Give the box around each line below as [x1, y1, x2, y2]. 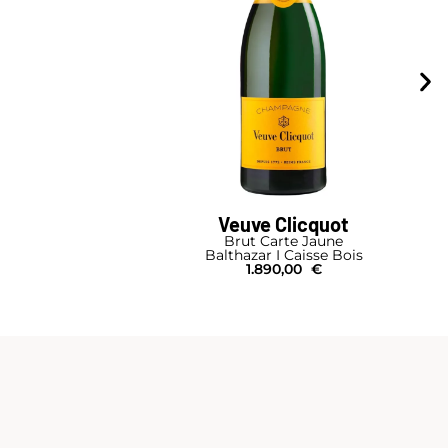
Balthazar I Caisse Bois [204, 246, 363, 265]
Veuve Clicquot [218, 212, 350, 237]
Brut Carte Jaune [224, 232, 344, 251]
